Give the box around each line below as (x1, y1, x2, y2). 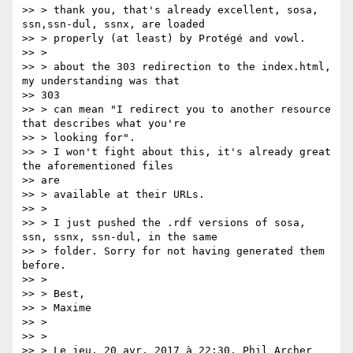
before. (22, 259, 66, 272)
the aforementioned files (22, 160, 173, 173)
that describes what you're (22, 117, 186, 130)
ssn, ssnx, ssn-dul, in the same (22, 231, 217, 243)
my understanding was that (22, 75, 180, 87)
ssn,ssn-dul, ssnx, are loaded (22, 18, 205, 31)
